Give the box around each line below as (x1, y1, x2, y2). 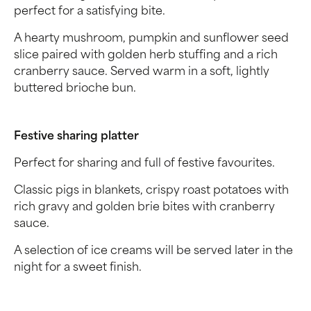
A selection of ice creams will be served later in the (14, 246, 293, 257)
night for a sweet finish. (14, 262, 142, 274)
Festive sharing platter (14, 131, 139, 142)
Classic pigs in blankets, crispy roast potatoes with (14, 185, 289, 196)
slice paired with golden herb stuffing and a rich (14, 50, 278, 61)
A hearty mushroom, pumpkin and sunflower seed (14, 33, 289, 44)
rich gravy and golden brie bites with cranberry (14, 202, 275, 213)
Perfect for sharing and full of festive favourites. (14, 158, 275, 169)
